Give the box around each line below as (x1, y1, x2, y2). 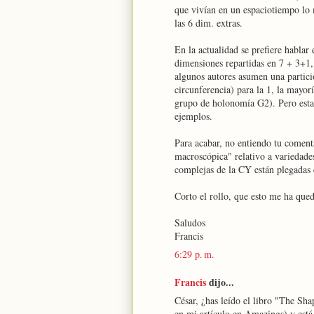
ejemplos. (175, 109, 212, 123)
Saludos (175, 216, 205, 229)
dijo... (206, 275, 234, 289)
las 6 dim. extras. (175, 16, 243, 29)
